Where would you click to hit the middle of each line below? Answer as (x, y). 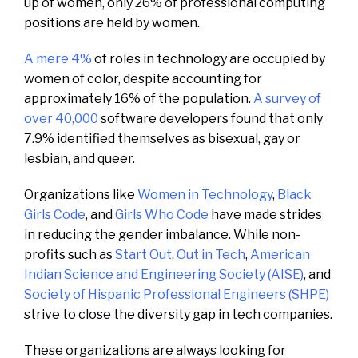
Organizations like (81, 194)
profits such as (70, 254)
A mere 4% (58, 58)
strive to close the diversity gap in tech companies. (178, 314)
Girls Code (55, 214)
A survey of (287, 98)
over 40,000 (61, 118)
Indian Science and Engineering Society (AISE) (164, 274)
